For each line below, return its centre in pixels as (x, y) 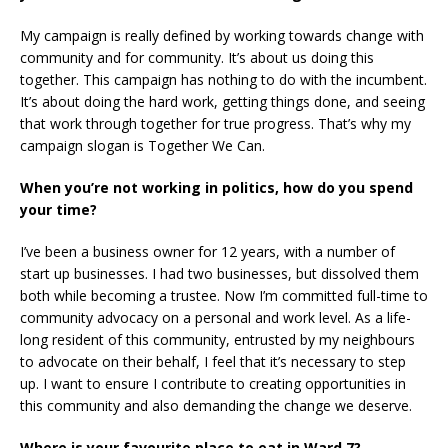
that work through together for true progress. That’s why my (215, 124)
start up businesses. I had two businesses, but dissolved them (219, 274)
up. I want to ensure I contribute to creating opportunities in (213, 384)
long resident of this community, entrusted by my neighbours (217, 340)
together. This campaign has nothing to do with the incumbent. (223, 80)
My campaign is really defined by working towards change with (222, 36)
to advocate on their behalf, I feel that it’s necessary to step (213, 362)
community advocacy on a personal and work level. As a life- (215, 318)
